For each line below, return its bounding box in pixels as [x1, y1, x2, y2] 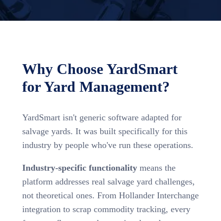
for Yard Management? [22, 78, 170, 95]
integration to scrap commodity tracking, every [22, 204, 190, 214]
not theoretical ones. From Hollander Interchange [22, 190, 199, 200]
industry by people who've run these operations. [22, 140, 193, 150]
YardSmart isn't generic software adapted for [22, 112, 182, 122]
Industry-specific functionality [22, 162, 137, 173]
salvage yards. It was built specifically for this [22, 126, 187, 136]
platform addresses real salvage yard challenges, [22, 176, 195, 186]
